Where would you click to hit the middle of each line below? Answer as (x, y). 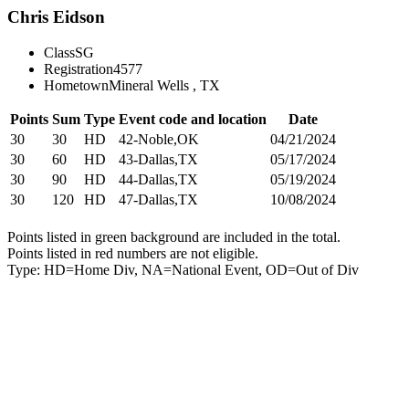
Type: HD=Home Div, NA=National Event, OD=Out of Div (183, 269)
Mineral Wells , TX (164, 85)
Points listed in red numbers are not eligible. (133, 253)
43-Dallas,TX (158, 159)
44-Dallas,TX (158, 179)
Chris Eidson (56, 17)
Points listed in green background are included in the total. (174, 236)
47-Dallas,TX (158, 199)
